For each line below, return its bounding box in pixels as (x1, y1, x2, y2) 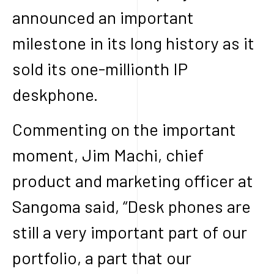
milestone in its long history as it (12, 32, 254, 53)
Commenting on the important (12, 118, 236, 139)
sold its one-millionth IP (12, 57, 188, 79)
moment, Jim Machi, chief (12, 144, 204, 165)
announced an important (12, 6, 194, 28)
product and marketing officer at (12, 169, 253, 191)
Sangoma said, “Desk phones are (12, 195, 251, 217)
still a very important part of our (12, 221, 247, 242)
